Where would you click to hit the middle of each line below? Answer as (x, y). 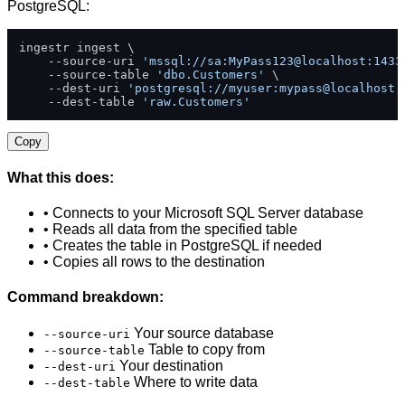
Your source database (202, 333)
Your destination (170, 365)
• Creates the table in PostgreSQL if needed (183, 246)
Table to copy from (205, 349)
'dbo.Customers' (211, 74)
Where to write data (194, 381)
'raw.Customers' (196, 101)
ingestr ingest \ (77, 47)
